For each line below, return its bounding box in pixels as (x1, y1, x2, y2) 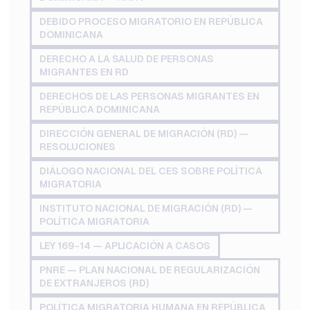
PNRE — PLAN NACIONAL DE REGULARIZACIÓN (39, 264, 261, 277)
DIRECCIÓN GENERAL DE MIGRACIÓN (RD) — (39, 127, 249, 140)
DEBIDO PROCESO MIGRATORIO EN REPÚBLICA (39, 15, 264, 28)
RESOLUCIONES (39, 140, 116, 154)
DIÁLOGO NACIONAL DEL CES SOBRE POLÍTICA (39, 165, 263, 178)
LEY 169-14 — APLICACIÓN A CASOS (39, 239, 211, 253)
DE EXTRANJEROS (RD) (39, 277, 149, 290)
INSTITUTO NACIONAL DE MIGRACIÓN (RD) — (39, 202, 253, 215)
